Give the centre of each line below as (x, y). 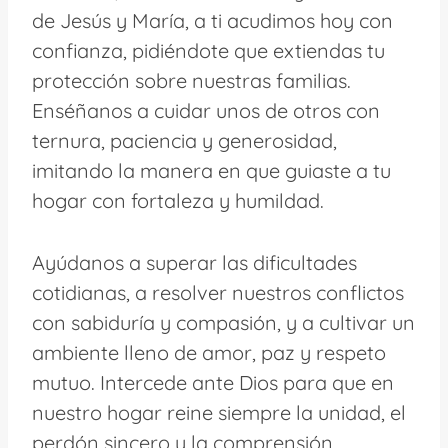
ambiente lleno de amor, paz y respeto (209, 352)
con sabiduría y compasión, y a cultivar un (223, 322)
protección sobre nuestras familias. (191, 80)
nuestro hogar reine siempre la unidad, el (219, 412)
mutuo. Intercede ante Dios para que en (213, 382)
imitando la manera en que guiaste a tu (211, 170)
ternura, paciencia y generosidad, (184, 140)
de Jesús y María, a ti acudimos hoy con (212, 20)
